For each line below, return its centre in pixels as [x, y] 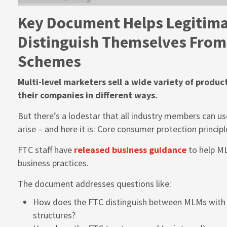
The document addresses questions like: [94, 184]
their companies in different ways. [88, 95]
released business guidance [130, 150]
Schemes [49, 62]
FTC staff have [46, 150]
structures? [54, 215]
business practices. [53, 163]
